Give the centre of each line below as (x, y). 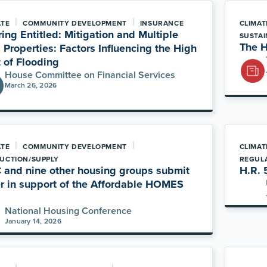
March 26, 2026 (31, 85)
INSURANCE (162, 23)
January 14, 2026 (33, 221)
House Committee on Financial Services (90, 75)
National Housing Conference (69, 211)
